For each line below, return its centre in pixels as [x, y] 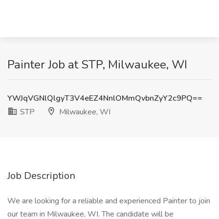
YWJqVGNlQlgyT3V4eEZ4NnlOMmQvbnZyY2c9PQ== [105, 98]
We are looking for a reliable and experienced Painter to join [109, 201]
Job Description [41, 176]
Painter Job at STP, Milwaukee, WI [97, 65]
